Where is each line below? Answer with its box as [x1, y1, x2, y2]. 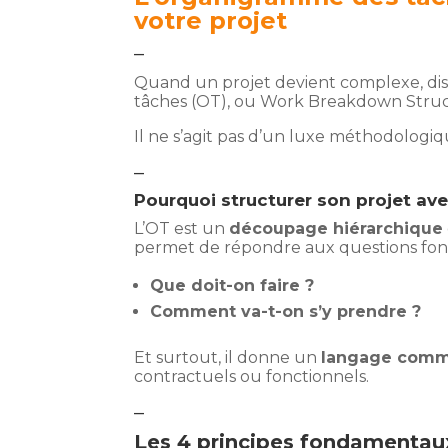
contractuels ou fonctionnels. [134, 367, 370, 387]
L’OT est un [134, 219, 230, 239]
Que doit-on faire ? [150, 276, 315, 296]
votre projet [134, 6, 288, 36]
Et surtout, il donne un [134, 348, 322, 368]
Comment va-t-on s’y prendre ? [150, 302, 422, 322]
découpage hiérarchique [229, 219, 444, 239]
